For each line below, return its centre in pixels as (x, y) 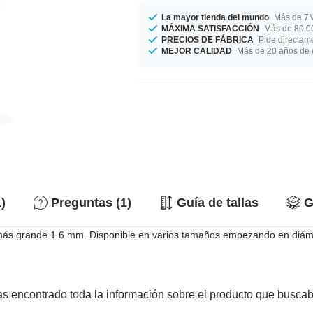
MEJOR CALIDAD (197, 51)
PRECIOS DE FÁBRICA (208, 39)
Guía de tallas (218, 203)
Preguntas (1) (91, 203)
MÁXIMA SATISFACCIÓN (211, 28)
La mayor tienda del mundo (216, 17)
